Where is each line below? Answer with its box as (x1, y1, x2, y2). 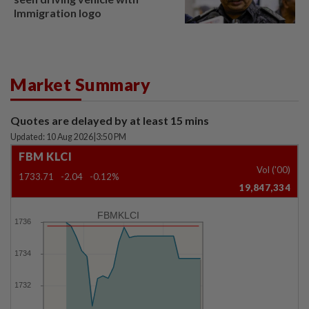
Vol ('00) (257, 163, 290, 175)
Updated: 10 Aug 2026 (10, 131, 93, 142)
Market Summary (10, 73, 150, 94)
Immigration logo (14, 6, 101, 19)
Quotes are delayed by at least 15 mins (10, 113, 209, 127)
